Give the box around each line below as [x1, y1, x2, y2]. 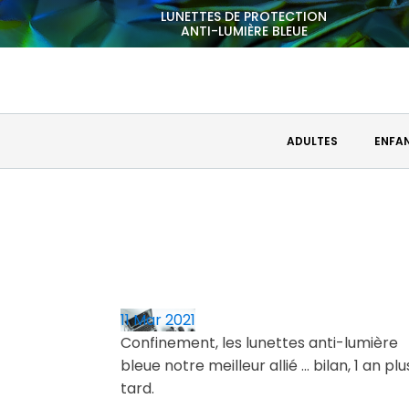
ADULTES [286, 133, 338, 150]
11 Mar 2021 [121, 309, 196, 331]
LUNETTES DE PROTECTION [161, 7, 327, 26]
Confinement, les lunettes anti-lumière [121, 332, 399, 354]
